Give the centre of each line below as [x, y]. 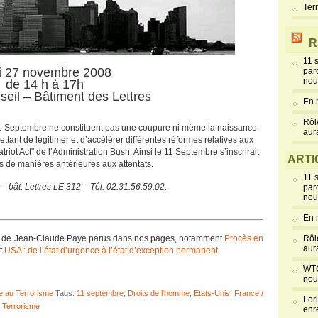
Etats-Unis [212, 293]
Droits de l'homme [159, 293]
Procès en [244, 238]
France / [249, 293]
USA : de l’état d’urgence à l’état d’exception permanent [111, 251]
